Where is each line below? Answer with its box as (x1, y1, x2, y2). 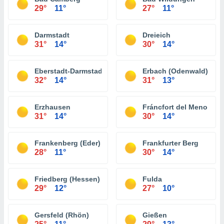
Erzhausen (34, 103, 70, 111)
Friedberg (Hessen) (34, 175, 100, 183)
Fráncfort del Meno (142, 103, 207, 111)
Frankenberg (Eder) (34, 139, 100, 147)
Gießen (142, 211, 167, 219)
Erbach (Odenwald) (142, 67, 208, 75)
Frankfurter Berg (142, 139, 198, 147)
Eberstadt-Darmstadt (34, 67, 105, 75)
